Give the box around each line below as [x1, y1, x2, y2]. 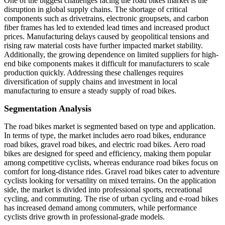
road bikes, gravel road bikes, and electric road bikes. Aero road [4, 140, 205, 149]
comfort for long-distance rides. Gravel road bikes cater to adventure [4, 167, 219, 176]
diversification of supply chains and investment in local [4, 77, 177, 86]
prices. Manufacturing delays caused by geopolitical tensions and [4, 32, 209, 41]
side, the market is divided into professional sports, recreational [4, 185, 202, 194]
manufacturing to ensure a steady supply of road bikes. [4, 86, 176, 95]
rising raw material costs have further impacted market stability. [4, 41, 203, 50]
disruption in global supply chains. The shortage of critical [4, 5, 187, 14]
